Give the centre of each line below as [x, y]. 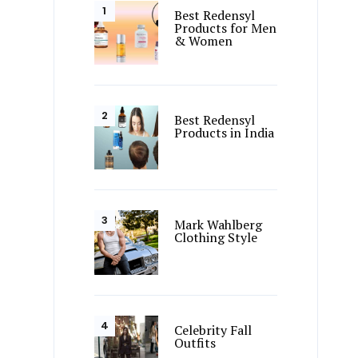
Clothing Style [216, 238]
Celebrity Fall [213, 330]
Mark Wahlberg [219, 225]
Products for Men [226, 28]
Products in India [225, 133]
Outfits [195, 342]
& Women [204, 41]
